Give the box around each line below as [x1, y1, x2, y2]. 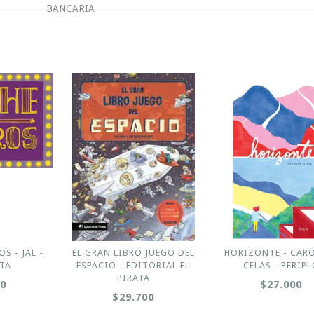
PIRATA [116, 273, 150, 283]
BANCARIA [46, 3, 95, 14]
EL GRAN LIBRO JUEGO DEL [71, 247, 195, 258]
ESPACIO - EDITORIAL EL [76, 260, 191, 271]
